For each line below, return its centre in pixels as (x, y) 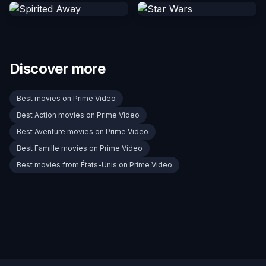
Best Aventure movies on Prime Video (83, 132)
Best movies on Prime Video (66, 99)
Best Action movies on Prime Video (78, 115)
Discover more (58, 69)
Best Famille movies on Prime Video (80, 148)
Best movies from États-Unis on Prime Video (94, 165)
